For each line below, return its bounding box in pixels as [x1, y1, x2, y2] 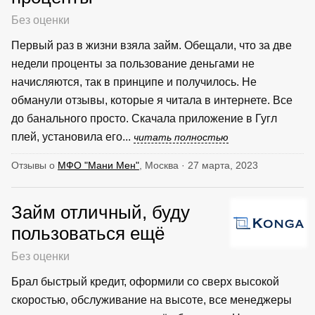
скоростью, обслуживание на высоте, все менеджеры [11, 293, 292, 306]
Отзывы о [11, 159, 58, 171]
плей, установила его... [11, 130, 134, 143]
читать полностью [134, 131, 229, 143]
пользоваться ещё [11, 223, 165, 243]
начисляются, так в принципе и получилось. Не [11, 75, 257, 88]
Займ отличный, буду [11, 202, 190, 222]
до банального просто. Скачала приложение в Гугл [11, 112, 277, 124]
